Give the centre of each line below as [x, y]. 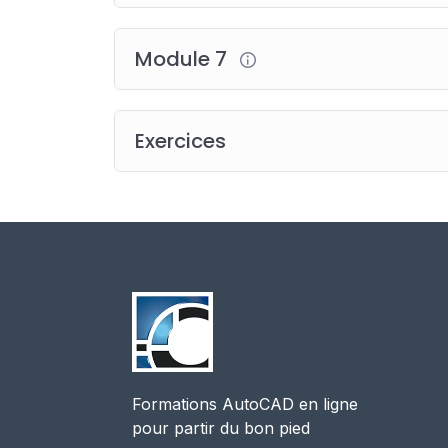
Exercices [180, 140]
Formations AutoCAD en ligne [245, 404]
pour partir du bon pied [221, 428]
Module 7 [183, 58]
